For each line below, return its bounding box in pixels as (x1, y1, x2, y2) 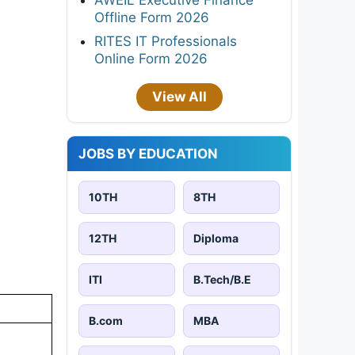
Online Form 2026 (94, 50, 208, 67)
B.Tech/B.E (193, 272, 251, 286)
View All (151, 88, 207, 105)
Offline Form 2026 (94, 9, 209, 25)
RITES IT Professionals (94, 32, 237, 49)
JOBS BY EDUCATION (78, 145, 218, 162)
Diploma (193, 231, 239, 245)
